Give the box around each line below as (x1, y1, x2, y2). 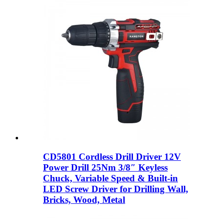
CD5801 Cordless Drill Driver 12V (43, 151, 181, 162)
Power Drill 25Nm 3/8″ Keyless (43, 162, 168, 173)
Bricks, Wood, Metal (43, 194, 125, 205)
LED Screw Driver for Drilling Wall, (43, 183, 188, 194)
